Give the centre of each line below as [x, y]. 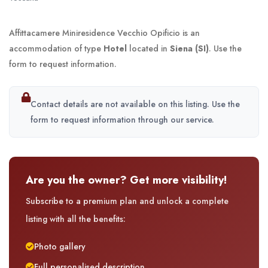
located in [148, 49]
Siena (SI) [189, 49]
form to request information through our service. [122, 120]
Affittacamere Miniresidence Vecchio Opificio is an [104, 33]
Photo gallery [60, 247]
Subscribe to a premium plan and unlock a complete [127, 201]
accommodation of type [56, 49]
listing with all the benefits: [76, 219]
